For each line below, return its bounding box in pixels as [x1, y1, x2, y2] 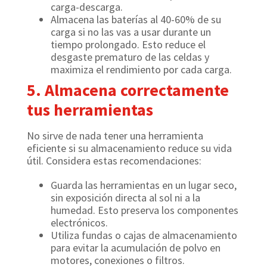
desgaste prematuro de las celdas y [51, 50, 209, 64]
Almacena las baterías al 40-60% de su [51, 13, 221, 27]
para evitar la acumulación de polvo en [51, 241, 221, 255]
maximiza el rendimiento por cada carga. [51, 63, 232, 77]
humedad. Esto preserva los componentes [51, 203, 238, 218]
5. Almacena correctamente [27, 79, 229, 101]
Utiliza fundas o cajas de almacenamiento [51, 228, 237, 243]
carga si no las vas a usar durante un [51, 25, 211, 39]
